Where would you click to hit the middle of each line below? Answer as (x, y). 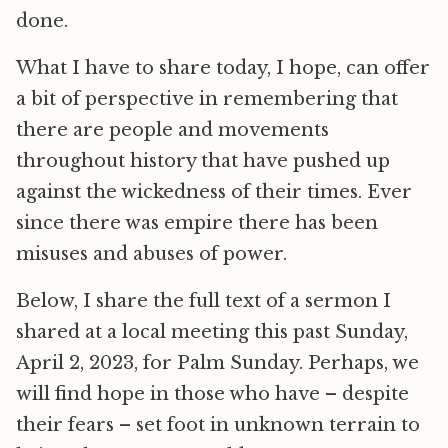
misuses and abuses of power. (151, 254)
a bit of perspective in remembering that (207, 99)
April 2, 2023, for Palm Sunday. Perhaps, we (217, 363)
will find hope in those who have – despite (212, 394)
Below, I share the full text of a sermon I (203, 301)
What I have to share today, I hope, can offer (223, 68)
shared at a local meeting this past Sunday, (212, 332)
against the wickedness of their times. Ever (214, 192)
